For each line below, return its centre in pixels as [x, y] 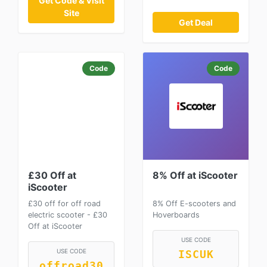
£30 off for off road [64, 204]
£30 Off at [52, 175]
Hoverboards [176, 215]
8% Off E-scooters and [194, 204]
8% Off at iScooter [195, 175]
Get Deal [196, 22]
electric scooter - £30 [68, 215]
